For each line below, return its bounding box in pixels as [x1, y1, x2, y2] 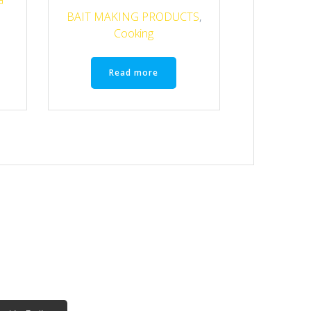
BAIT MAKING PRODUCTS [66, 9, 199, 25]
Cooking [114, 26, 154, 42]
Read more [109, 66, 159, 78]
